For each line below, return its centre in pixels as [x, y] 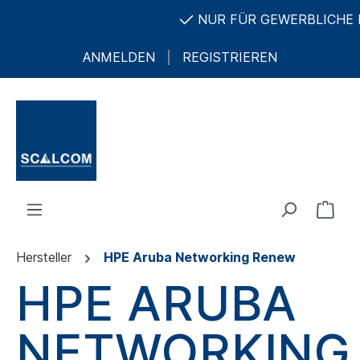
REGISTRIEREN [230, 57]
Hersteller [44, 257]
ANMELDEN [119, 57]
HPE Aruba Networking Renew [200, 257]
